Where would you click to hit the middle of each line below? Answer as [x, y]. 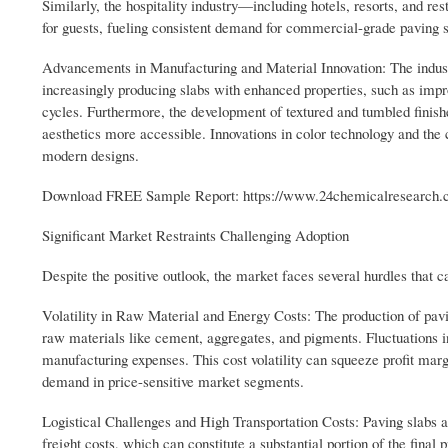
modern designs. [90, 155]
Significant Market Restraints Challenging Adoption [195, 235]
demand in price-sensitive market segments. [173, 381]
